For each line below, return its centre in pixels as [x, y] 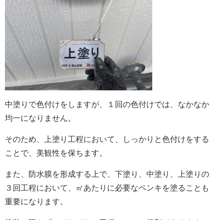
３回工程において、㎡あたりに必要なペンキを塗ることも [107, 188]
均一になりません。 [40, 118]
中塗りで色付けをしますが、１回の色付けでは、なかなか [107, 104]
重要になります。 [36, 202]
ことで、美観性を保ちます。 [56, 153]
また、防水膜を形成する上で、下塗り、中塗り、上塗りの [107, 174]
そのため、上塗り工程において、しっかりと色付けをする [107, 139]
